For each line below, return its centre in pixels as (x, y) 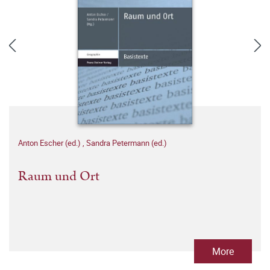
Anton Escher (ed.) (50, 143)
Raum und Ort (59, 176)
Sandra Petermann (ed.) (127, 143)
